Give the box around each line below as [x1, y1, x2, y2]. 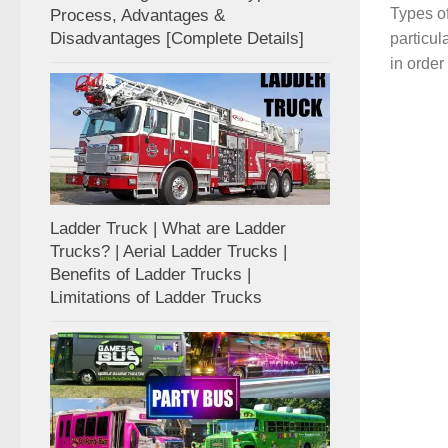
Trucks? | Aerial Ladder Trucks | [50, 241, 287, 261]
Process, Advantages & [50, 5, 225, 25]
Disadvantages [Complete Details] [50, 28, 304, 48]
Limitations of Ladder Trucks [50, 287, 262, 307]
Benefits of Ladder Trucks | [50, 264, 251, 284]
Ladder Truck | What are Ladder [50, 218, 286, 238]
